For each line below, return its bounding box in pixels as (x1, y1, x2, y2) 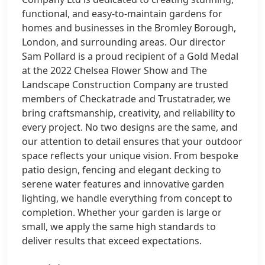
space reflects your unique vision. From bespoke (22, 149, 238, 162)
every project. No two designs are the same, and (22, 121, 238, 134)
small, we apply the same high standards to (22, 220, 216, 233)
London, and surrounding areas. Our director (22, 35, 225, 49)
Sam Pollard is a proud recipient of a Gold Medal (22, 50, 238, 63)
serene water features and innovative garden (22, 177, 224, 190)
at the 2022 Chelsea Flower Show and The (22, 64, 207, 77)
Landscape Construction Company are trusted (22, 78, 228, 91)
